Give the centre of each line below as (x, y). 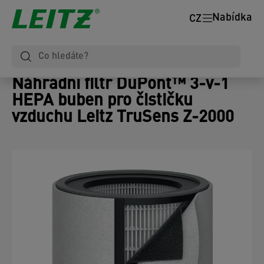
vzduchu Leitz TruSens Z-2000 (123, 118)
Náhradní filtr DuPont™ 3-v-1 (121, 85)
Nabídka (232, 18)
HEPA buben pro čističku (102, 101)
